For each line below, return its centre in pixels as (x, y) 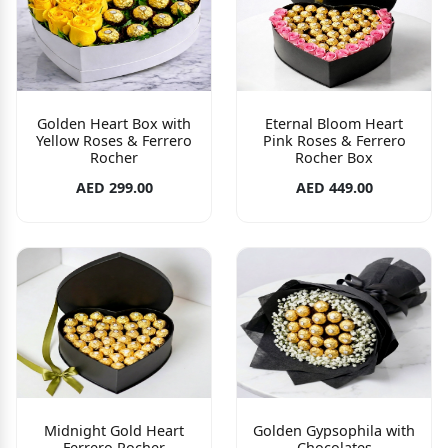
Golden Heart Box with (114, 123)
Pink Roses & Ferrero (334, 140)
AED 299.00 (114, 188)
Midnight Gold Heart (114, 431)
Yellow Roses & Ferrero (114, 140)
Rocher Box (334, 157)
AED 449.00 (334, 188)
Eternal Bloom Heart (334, 123)
